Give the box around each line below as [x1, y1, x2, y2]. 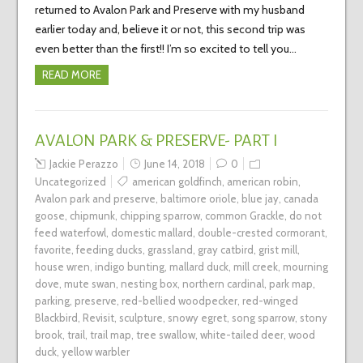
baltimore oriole [160, 192, 237, 206]
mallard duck [169, 260, 228, 274]
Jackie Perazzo [49, 157, 118, 171]
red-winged [241, 294, 298, 308]
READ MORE [41, 68, 101, 82]
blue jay [241, 192, 279, 206]
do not [288, 209, 322, 223]
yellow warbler [61, 345, 130, 359]
